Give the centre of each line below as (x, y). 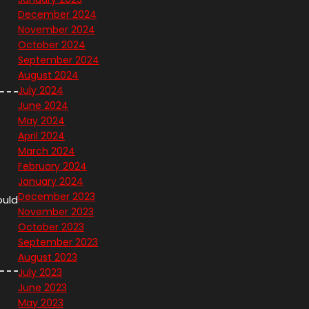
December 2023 (57, 197)
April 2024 (41, 136)
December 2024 (57, 15)
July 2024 (41, 91)
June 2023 (42, 288)
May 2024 (41, 121)
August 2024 (48, 76)
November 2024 (57, 30)
